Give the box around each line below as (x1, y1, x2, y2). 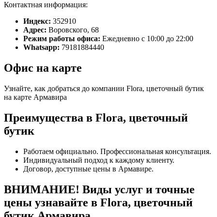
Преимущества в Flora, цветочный (4, 111, 188, 124)
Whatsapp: (23, 43, 60, 52)
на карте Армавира (4, 93, 67, 102)
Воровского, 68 (48, 26, 99, 34)
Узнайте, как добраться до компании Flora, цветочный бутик (4, 84, 204, 93)
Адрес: (23, 26, 46, 34)
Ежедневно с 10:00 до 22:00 (102, 34, 193, 43)
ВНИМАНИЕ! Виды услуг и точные (4, 183, 195, 196)
